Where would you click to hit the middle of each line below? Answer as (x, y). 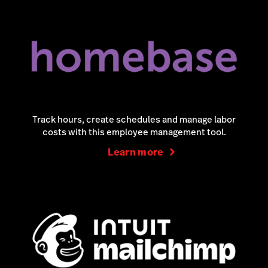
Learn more (136, 153)
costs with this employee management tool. (134, 132)
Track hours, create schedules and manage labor (134, 120)
